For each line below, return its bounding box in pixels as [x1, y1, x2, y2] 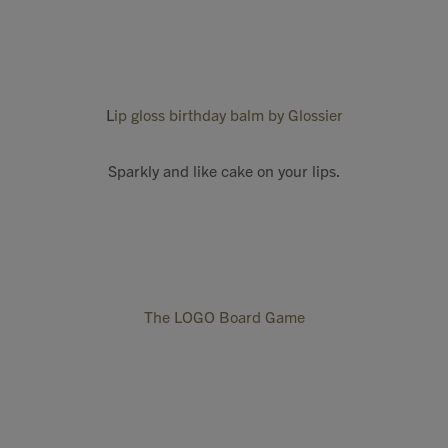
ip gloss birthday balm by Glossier [113, 104, 343, 124]
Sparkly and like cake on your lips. [107, 160, 341, 180]
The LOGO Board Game [143, 306, 305, 326]
